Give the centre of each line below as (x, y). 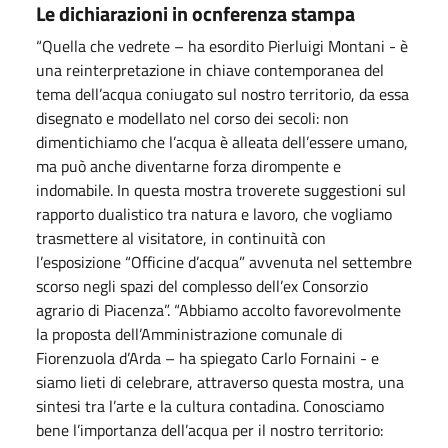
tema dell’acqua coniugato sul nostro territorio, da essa (222, 93)
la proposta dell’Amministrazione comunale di (189, 333)
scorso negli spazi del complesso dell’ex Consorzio (202, 285)
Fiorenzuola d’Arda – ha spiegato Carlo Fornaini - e (207, 357)
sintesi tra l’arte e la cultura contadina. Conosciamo (210, 405)
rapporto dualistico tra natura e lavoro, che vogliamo (214, 213)
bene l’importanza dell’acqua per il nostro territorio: (209, 429)
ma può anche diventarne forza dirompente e (188, 165)
